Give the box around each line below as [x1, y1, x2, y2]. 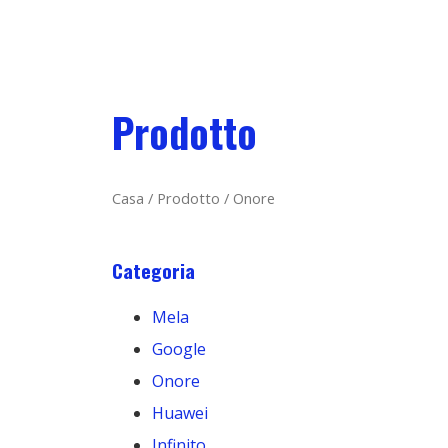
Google [152, 337, 206, 360]
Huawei [152, 401, 208, 424]
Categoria [112, 255, 195, 285]
